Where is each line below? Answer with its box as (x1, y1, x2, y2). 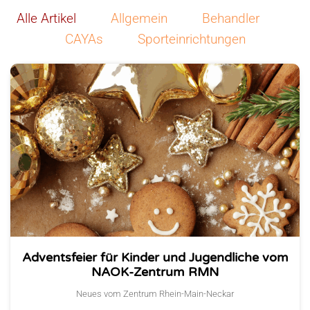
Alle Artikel (16, 10, 76, 27)
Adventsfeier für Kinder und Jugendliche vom (21, 250, 289, 266)
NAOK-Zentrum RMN (91, 264, 219, 280)
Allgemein (110, 10, 167, 27)
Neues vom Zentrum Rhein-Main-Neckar (76, 289, 234, 300)
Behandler (201, 10, 259, 27)
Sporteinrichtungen (137, 31, 246, 48)
